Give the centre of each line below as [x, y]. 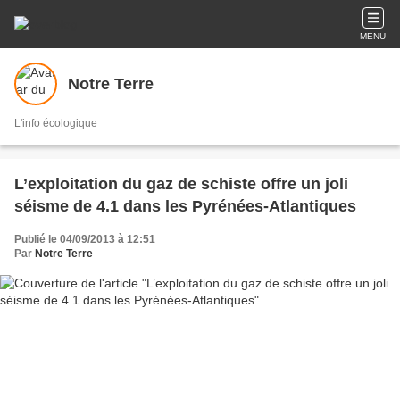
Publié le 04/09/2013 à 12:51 [85, 239]
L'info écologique [56, 123]
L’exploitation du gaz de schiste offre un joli [181, 184]
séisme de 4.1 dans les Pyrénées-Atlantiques [185, 206]
